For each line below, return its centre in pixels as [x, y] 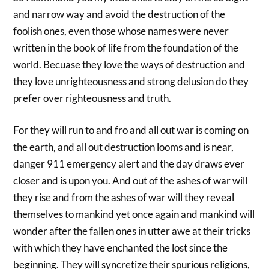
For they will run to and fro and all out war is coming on [131, 130]
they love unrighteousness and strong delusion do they [131, 81]
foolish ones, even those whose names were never [121, 31]
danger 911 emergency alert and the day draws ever [129, 164]
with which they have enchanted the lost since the [121, 248]
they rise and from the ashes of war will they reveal [124, 198]
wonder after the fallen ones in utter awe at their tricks [132, 231]
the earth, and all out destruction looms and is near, [124, 147]
